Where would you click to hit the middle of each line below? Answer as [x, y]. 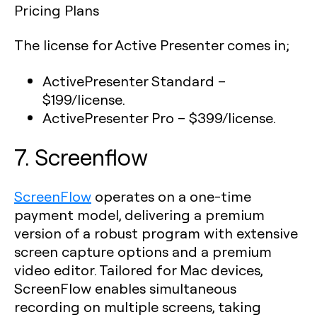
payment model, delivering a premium [139, 214]
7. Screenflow [81, 156]
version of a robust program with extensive [156, 233]
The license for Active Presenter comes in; [152, 45]
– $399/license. [225, 117]
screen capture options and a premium [143, 251]
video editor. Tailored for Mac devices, [138, 270]
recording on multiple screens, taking [138, 306]
